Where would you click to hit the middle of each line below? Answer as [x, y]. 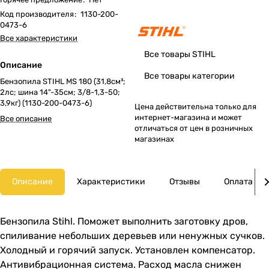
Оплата [238, 182]
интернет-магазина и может [188, 117]
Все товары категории [189, 76]
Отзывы [185, 182]
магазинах [154, 139]
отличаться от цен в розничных [194, 128]
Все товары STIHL [180, 54]
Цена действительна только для [195, 107]
